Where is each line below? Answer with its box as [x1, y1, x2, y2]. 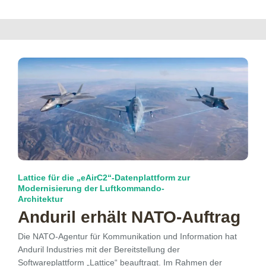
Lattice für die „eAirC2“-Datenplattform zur [18, 172, 190, 182]
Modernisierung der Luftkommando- [18, 183, 164, 193]
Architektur [18, 194, 63, 204]
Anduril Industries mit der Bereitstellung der [18, 244, 180, 254]
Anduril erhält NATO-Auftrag [18, 207, 240, 226]
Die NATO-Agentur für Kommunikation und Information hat [18, 231, 237, 241]
